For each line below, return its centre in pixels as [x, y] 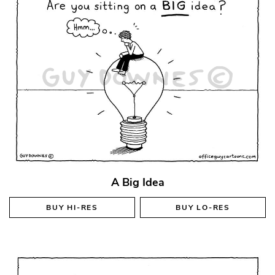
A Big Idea [137, 182]
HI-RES [83, 207]
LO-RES [213, 207]
